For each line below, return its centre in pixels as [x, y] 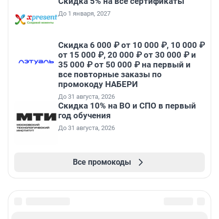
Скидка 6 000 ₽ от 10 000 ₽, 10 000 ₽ [131, 45]
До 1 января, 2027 [84, 13]
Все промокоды [102, 162]
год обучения [85, 115]
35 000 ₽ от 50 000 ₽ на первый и [124, 64]
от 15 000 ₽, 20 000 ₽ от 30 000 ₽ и [127, 55]
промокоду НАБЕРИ [98, 84]
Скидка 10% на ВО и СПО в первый [127, 105]
